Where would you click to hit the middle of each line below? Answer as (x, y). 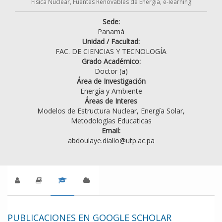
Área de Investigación (111, 81)
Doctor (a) (111, 71)
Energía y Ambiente (111, 91)
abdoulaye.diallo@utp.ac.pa (111, 141)
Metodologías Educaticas (111, 121)
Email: (111, 131)
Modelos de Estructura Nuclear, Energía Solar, (111, 111)
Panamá (111, 32)
